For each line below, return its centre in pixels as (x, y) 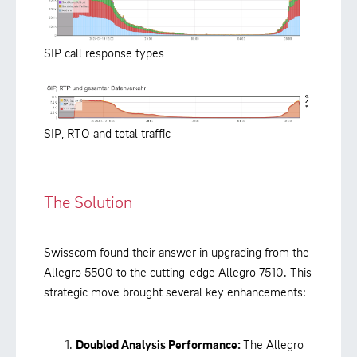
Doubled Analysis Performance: (159, 345)
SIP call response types (104, 52)
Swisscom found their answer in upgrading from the (177, 252)
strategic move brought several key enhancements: (175, 292)
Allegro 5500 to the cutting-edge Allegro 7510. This (178, 272)
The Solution (88, 201)
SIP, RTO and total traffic (107, 133)
